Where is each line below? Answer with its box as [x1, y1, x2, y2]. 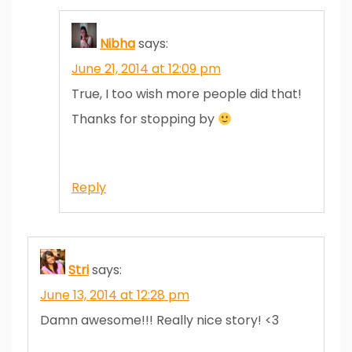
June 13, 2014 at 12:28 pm [40, 285, 189, 304]
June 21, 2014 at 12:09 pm [71, 59, 221, 78]
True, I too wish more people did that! [71, 84, 302, 103]
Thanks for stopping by [71, 109, 218, 128]
